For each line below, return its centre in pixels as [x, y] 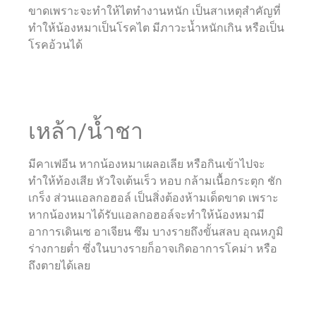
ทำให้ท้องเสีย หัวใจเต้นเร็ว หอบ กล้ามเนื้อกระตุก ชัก [155, 181]
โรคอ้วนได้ [55, 45]
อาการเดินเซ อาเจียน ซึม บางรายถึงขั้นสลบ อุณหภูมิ [156, 232]
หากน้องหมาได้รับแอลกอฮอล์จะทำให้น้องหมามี [146, 215]
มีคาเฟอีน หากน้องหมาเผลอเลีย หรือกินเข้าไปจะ [147, 164]
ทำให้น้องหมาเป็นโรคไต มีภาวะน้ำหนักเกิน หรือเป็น [156, 28]
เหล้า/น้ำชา [86, 132]
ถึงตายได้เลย [59, 266]
